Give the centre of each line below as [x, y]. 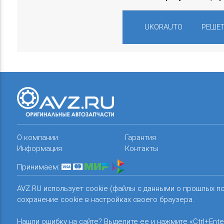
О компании [37, 137]
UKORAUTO [164, 27]
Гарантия [141, 137]
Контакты [142, 148]
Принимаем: [38, 166]
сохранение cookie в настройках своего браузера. [105, 199]
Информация [39, 148]
